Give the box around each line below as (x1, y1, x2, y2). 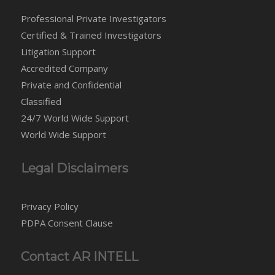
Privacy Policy (20, 199, 79, 212)
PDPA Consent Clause (20, 216, 113, 229)
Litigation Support (20, 45, 96, 58)
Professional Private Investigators (20, 12, 166, 25)
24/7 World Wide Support (20, 111, 129, 124)
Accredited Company (20, 61, 108, 74)
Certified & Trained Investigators (20, 28, 161, 41)
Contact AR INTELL (20, 249, 138, 264)
